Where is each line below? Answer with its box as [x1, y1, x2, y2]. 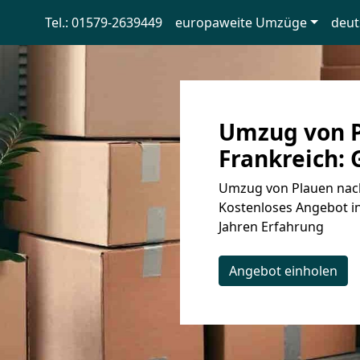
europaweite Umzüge [174, 14, 307, 31]
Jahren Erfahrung [219, 218, 324, 235]
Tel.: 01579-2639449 [44, 14, 162, 31]
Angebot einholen [229, 262, 337, 280]
